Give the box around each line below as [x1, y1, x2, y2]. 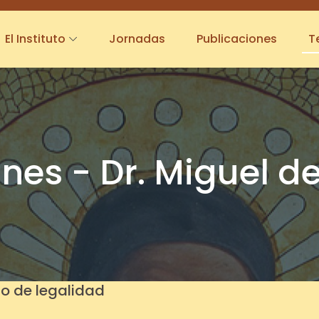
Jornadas [109, 31, 165, 47]
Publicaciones [197, 31, 277, 47]
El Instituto [5, 31, 66, 47]
